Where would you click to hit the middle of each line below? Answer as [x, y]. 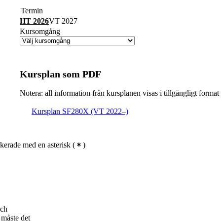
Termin [32, 10]
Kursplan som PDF [60, 74]
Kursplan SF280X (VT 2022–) [80, 111]
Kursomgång [40, 31]
